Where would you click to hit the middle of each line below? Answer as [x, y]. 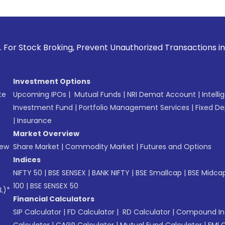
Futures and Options [176, 146]
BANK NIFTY [111, 173]
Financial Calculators [54, 199]
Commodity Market [100, 146]
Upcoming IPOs [40, 94]
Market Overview [46, 133]
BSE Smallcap [159, 173]
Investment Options [52, 81]
